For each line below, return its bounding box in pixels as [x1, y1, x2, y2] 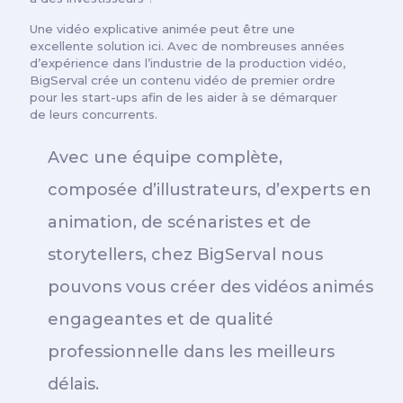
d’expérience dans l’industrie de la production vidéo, [30, 56, 345, 70]
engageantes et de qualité [48, 309, 273, 329]
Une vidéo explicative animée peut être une [30, 22, 295, 36]
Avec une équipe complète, [48, 148, 282, 167]
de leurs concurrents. [30, 107, 157, 121]
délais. [48, 374, 99, 394]
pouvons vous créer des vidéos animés [48, 277, 373, 297]
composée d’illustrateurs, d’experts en [48, 180, 372, 200]
